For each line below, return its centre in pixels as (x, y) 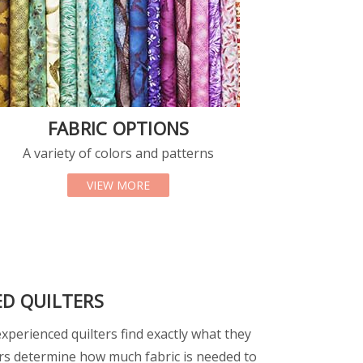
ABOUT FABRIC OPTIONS (218, 184)
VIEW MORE (118, 185)
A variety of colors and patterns (118, 153)
